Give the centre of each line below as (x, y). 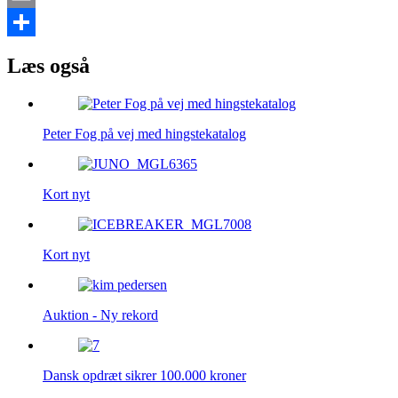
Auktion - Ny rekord (100, 314)
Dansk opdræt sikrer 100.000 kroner (144, 375)
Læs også (48, 65)
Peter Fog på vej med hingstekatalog (144, 133)
